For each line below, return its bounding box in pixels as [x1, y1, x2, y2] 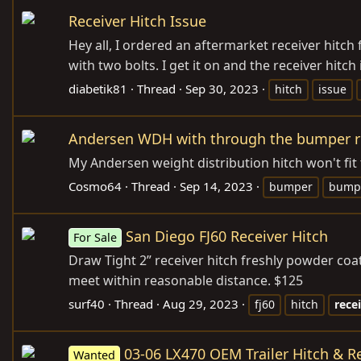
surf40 [68, 295, 105, 312]
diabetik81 [68, 80, 127, 97]
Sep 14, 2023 [180, 177, 253, 194]
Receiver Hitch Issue [68, 10, 206, 31]
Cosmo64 [68, 177, 122, 194]
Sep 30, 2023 [185, 80, 259, 97]
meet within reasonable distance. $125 [68, 271, 303, 289]
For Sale [73, 229, 118, 245]
